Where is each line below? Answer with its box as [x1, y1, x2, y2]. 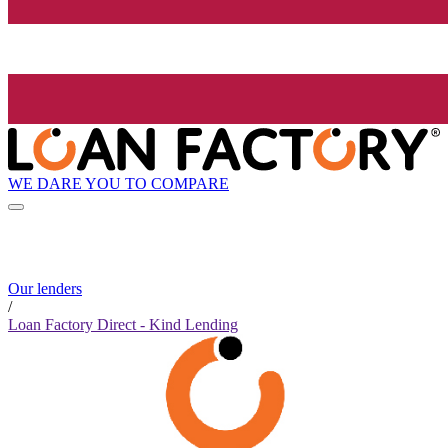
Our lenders [8, 280, 82, 298]
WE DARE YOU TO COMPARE [8, 174, 229, 192]
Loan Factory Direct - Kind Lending [8, 316, 238, 334]
